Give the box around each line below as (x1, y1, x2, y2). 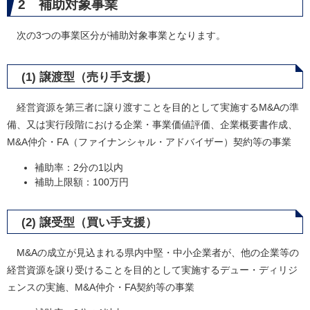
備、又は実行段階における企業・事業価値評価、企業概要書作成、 (7, 119, 298, 130)
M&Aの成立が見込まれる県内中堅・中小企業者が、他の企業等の (7, 247, 299, 258)
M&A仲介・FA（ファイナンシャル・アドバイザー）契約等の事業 (7, 136, 291, 147)
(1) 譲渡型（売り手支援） (21, 71, 157, 84)
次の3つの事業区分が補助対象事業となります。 (7, 30, 226, 41)
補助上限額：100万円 (35, 176, 129, 188)
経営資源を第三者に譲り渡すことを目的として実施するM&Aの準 (7, 102, 299, 113)
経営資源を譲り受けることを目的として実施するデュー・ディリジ (7, 264, 298, 275)
